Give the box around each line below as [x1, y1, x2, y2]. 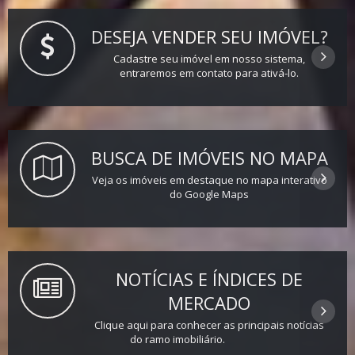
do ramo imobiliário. [130, 331, 225, 346]
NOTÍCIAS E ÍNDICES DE [116, 266, 303, 291]
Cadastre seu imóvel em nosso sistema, [113, 51, 305, 66]
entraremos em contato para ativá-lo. [120, 65, 299, 80]
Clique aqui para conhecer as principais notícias [94, 317, 324, 332]
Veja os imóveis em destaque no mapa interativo [91, 172, 327, 187]
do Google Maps [170, 186, 249, 201]
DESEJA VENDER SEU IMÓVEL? [90, 24, 328, 48]
